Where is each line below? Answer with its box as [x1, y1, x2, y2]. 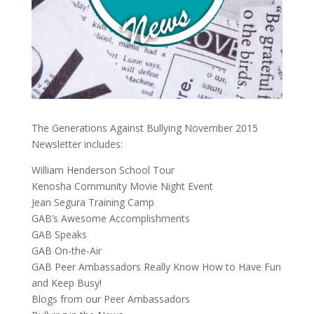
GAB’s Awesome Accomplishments [31, 211, 190, 225]
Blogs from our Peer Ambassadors [31, 292, 190, 306]
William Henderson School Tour [31, 163, 175, 177]
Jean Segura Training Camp [31, 195, 154, 209]
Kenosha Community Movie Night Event [31, 179, 213, 193]
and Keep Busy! [31, 275, 102, 289]
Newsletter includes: [31, 137, 123, 151]
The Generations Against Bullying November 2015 [31, 121, 258, 135]
